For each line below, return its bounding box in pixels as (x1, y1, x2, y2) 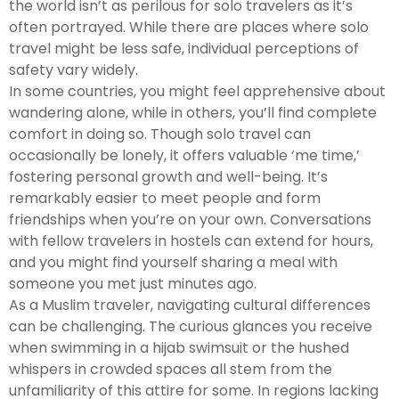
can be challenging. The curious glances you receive (9, 315, 372, 337)
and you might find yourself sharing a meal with (9, 251, 338, 273)
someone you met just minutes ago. (9, 273, 256, 294)
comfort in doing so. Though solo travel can (9, 123, 311, 144)
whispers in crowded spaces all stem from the (9, 358, 332, 379)
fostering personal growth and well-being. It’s (9, 166, 328, 187)
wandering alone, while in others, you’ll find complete (9, 102, 377, 123)
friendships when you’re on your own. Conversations (9, 208, 371, 230)
